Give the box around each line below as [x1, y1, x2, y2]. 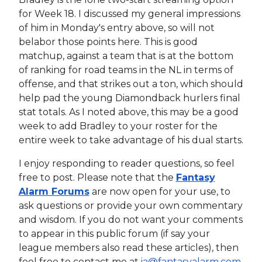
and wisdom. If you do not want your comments [18, 213, 243, 225]
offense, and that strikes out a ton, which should [18, 78, 243, 89]
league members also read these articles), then [18, 242, 239, 253]
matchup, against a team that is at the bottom [18, 50, 233, 61]
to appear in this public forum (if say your [18, 227, 210, 239]
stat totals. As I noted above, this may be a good [18, 106, 239, 118]
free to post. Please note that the [18, 171, 176, 183]
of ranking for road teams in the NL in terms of [18, 64, 233, 75]
